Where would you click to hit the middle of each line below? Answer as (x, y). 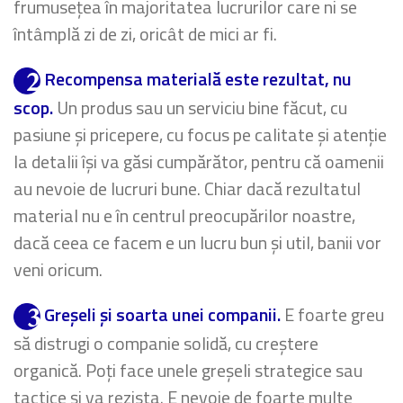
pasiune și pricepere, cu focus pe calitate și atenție (200, 135)
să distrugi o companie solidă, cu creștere (166, 344)
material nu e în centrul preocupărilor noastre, (184, 216)
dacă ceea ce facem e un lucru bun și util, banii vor (197, 243)
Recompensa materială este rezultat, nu (198, 79)
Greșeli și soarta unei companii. (162, 315)
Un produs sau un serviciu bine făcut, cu (200, 108)
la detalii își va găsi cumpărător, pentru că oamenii (199, 162)
